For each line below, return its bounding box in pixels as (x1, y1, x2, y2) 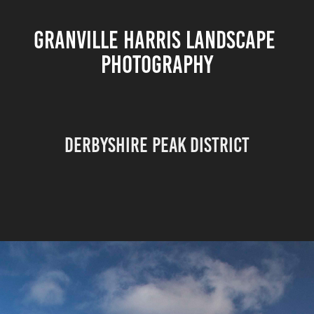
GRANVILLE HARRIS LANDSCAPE (34, 27, 275, 53)
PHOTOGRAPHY (101, 51, 213, 78)
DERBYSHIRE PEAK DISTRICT (64, 134, 250, 156)
